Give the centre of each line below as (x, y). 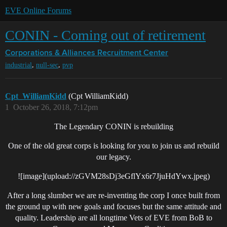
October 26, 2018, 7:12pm (55, 107)
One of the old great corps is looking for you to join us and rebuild (113, 146)
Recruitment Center (133, 53)
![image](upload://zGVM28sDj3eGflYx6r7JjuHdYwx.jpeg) (113, 176)
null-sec (47, 65)
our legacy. (113, 157)
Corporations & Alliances (50, 53)
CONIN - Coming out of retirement (105, 35)
